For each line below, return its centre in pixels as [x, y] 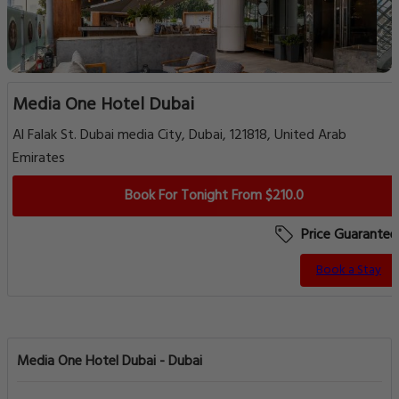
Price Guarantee [347, 235]
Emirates [39, 159]
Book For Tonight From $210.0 [214, 196]
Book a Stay [349, 270]
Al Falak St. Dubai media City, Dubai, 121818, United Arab [179, 135]
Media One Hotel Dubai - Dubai [110, 362]
